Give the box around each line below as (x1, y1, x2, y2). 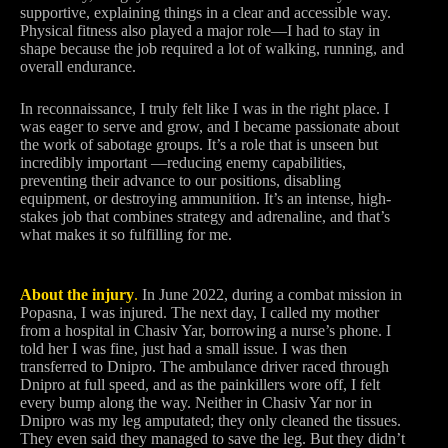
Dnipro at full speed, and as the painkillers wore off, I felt (20, 376, 380, 393)
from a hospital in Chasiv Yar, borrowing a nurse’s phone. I (20, 322, 391, 339)
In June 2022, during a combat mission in (138, 286, 402, 303)
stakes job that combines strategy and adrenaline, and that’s (20, 208, 390, 225)
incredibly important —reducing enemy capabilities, (20, 154, 346, 171)
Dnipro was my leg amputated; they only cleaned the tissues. (20, 412, 401, 429)
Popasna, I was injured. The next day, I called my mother (20, 304, 379, 321)
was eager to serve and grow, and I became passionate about (20, 118, 399, 135)
